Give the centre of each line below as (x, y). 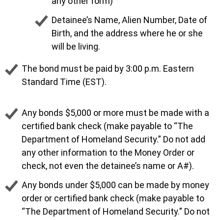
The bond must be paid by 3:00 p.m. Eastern (108, 68)
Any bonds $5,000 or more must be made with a (115, 112)
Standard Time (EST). (64, 82)
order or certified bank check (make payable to (113, 198)
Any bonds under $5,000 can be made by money (115, 185)
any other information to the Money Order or (108, 152)
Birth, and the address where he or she (127, 33)
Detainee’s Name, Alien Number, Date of (129, 20)
